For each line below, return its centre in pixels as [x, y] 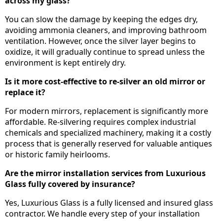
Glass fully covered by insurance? [70, 184]
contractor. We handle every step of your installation [102, 214]
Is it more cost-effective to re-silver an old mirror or [105, 82]
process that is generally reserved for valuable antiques [109, 144]
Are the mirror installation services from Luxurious [105, 173]
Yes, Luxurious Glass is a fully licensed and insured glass [109, 203]
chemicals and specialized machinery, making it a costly [108, 133]
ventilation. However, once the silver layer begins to [100, 41]
